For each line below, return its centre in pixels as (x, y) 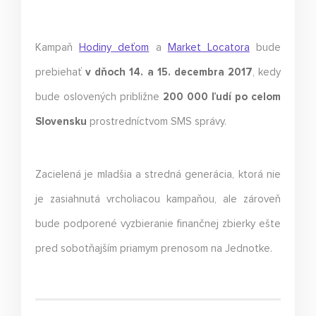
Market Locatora (208, 47)
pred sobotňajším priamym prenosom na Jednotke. (154, 248)
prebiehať (61, 72)
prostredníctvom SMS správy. (157, 121)
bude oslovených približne (99, 97)
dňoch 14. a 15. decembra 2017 (174, 72)
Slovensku (61, 121)
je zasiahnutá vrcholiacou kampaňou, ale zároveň (158, 199)
